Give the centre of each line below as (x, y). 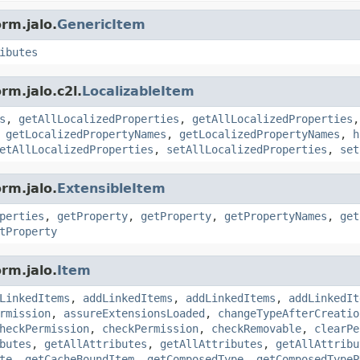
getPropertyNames (276, 216)
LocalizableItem (138, 91)
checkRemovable (256, 328)
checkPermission (150, 328)
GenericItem (101, 24)
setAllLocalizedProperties (247, 149)
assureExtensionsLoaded (134, 313)
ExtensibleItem (111, 188)
